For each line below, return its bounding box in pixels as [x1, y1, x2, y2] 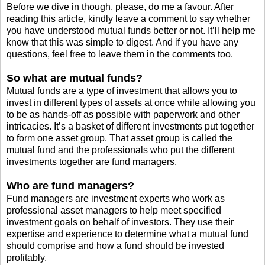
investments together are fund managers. [7, 157, 177, 167]
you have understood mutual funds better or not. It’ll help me [7, 25, 256, 36]
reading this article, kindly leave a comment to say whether [7, 14, 250, 24]
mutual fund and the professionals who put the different [7, 145, 235, 156]
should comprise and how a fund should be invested [7, 241, 224, 251]
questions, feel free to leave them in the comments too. [7, 49, 233, 60]
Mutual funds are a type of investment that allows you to [7, 86, 237, 96]
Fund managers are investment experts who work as [7, 193, 225, 204]
